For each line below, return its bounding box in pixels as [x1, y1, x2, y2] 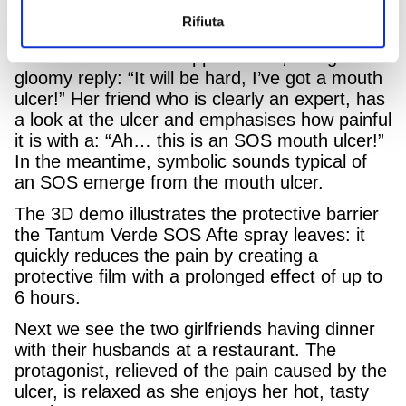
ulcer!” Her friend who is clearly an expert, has [14, 88, 385, 109]
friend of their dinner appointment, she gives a [14, 46, 384, 67]
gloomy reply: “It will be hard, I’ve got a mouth [14, 67, 382, 88]
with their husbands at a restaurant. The [14, 339, 336, 360]
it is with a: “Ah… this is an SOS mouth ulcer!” [14, 130, 384, 150]
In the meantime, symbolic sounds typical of [14, 150, 367, 171]
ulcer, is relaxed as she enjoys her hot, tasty [14, 381, 369, 401]
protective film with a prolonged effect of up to [14, 266, 382, 286]
